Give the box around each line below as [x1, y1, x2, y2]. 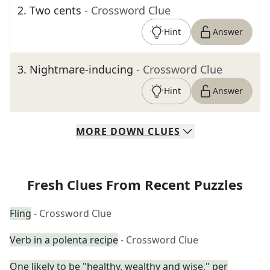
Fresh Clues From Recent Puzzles [27, 175, 243, 193]
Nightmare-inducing [30, 62, 133, 77]
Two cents [30, 3, 81, 17]
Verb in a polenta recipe [10, 233, 118, 246]
